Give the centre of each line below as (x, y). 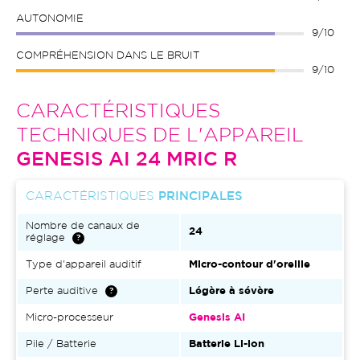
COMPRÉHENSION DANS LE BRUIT (108, 56)
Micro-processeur (70, 318)
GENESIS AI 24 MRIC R (127, 160)
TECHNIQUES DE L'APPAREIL (160, 136)
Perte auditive (62, 291)
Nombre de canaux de (83, 226)
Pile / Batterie (61, 344)
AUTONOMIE (50, 19)
